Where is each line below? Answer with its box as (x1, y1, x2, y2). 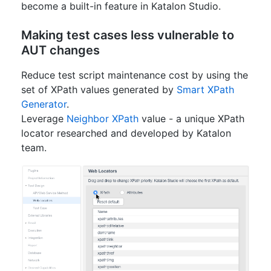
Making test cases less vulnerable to (21, 28, 234, 42)
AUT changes (21, 43, 100, 57)
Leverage (21, 113, 67, 125)
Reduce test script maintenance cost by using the (21, 69, 248, 81)
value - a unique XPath (139, 113, 244, 125)
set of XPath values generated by (21, 83, 174, 96)
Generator (21, 98, 67, 110)
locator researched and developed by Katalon (21, 127, 231, 139)
